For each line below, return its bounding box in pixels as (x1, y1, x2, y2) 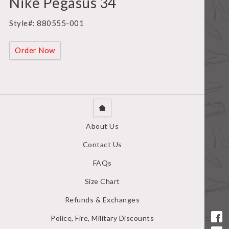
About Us (86, 122, 119, 131)
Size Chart (84, 177, 120, 186)
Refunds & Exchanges (64, 195, 140, 204)
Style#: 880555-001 (9, 18, 84, 28)
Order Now (15, 45, 55, 55)
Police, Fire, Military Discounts (51, 214, 154, 223)
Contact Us (82, 140, 122, 149)
